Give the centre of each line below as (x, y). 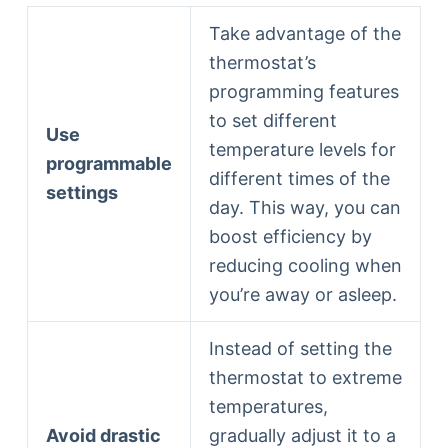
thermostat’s (262, 62)
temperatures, (268, 406)
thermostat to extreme (305, 377)
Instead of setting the (300, 348)
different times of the (299, 178)
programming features (303, 91)
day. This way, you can (304, 207)
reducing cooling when (305, 265)
